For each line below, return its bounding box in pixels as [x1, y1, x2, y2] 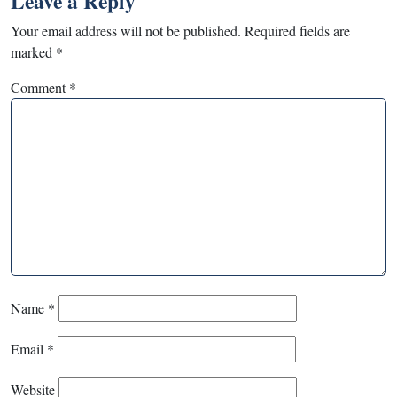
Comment [11, 77, 69, 97]
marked [11, 42, 56, 61]
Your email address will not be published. [11, 20, 241, 40]
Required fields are [245, 20, 350, 40]
